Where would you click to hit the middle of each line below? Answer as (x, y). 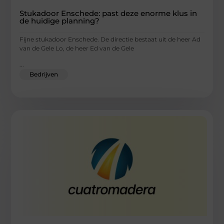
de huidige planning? (60, 21)
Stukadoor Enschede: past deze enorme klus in (108, 13)
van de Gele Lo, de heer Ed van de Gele (77, 48)
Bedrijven (44, 74)
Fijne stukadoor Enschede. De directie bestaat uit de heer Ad (110, 39)
